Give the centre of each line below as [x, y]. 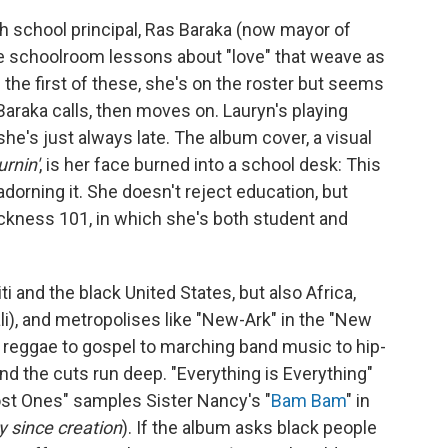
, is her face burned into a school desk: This [210, 164]
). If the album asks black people [249, 427]
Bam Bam [308, 400]
